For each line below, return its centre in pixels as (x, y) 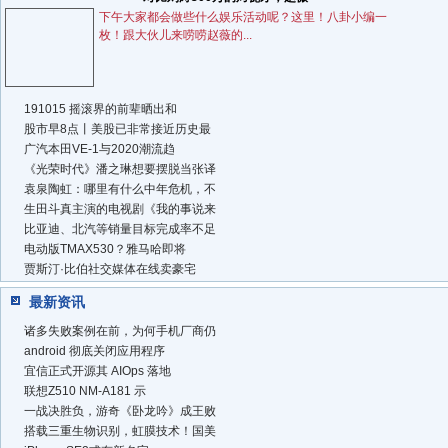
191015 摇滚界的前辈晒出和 (100, 109)
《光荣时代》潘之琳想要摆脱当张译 (120, 169)
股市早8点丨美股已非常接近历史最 (117, 129)
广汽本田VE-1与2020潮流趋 (99, 149)
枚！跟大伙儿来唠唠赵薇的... (176, 35)
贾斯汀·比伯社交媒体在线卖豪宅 (110, 269)
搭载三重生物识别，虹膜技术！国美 (120, 431)
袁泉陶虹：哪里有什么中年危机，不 (120, 189)
